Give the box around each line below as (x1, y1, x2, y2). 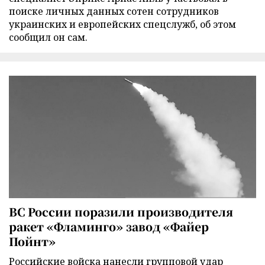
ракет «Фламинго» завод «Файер (9, 218, 209, 235)
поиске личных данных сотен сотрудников (9, 4, 219, 18)
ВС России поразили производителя (9, 203, 233, 220)
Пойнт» (9, 233, 56, 250)
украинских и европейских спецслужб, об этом (9, 17, 236, 31)
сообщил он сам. (9, 30, 88, 44)
